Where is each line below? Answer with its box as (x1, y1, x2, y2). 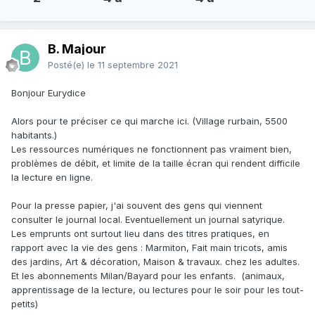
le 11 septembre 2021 (87, 59, 178, 71)
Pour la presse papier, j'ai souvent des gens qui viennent (11, 200, 262, 212)
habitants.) (11, 129, 57, 141)
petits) (11, 298, 38, 310)
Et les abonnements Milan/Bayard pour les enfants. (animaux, (11, 270, 285, 282)
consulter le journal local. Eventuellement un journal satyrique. (11, 214, 285, 226)
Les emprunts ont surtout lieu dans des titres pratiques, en (11, 228, 269, 240)
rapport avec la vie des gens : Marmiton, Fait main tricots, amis (11, 242, 288, 254)
